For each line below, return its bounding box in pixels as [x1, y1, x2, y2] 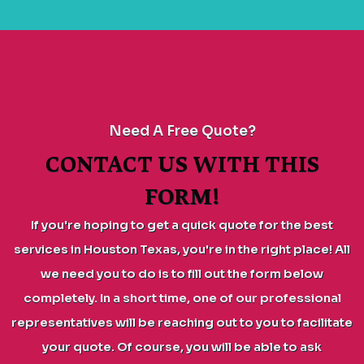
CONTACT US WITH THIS [45, 149, 319, 179]
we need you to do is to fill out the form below [41, 266, 323, 281]
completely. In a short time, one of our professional [23, 290, 341, 305]
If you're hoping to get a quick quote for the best [31, 217, 333, 232]
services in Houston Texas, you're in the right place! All [14, 241, 350, 257]
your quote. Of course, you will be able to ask [42, 339, 322, 354]
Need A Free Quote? [108, 122, 256, 140]
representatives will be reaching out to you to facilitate [11, 314, 353, 330]
